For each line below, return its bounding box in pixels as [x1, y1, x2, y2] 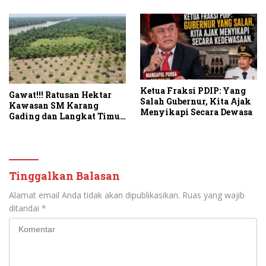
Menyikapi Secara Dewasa [140, 106, 252, 118]
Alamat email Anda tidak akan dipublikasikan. [9, 189, 180, 201]
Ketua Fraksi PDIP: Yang [140, 84, 246, 96]
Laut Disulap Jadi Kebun [9, 121, 113, 133]
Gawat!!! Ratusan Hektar [9, 89, 112, 101]
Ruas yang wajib [182, 189, 245, 201]
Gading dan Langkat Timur [9, 110, 124, 122]
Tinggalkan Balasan [9, 169, 120, 183]
